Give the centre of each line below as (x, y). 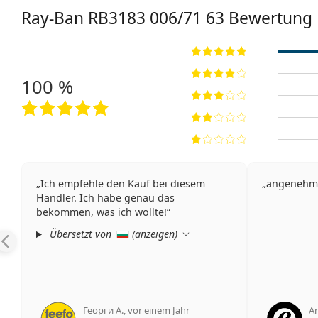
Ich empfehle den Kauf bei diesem (123, 184)
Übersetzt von (81, 234)
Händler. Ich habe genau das (105, 198)
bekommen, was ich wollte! (102, 212)
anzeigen (154, 234)
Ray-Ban (55, 18)
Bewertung (268, 18)
